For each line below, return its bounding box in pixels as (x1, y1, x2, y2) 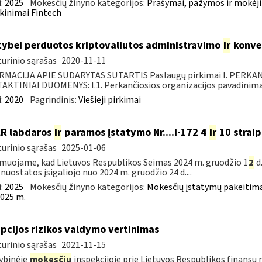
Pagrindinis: (29, 94, 78, 106)
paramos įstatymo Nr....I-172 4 (61, 125, 209, 140)
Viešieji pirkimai (78, 94, 141, 106)
